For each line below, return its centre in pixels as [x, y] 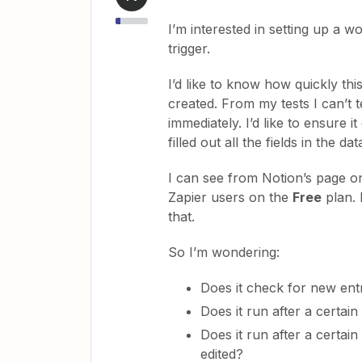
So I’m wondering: [224, 252]
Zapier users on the [230, 197]
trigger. [191, 48]
